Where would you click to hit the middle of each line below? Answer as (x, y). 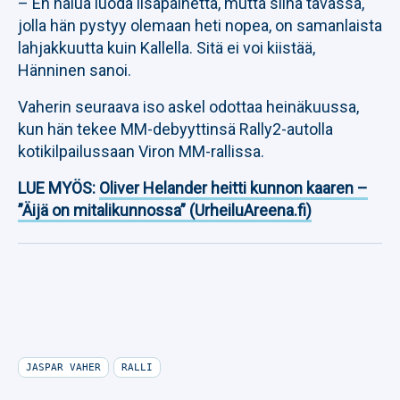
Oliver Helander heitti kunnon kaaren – (233, 188)
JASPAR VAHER (63, 367)
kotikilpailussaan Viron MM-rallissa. (141, 151)
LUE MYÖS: (58, 188)
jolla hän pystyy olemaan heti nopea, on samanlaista (200, 25)
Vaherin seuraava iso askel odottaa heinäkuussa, (188, 107)
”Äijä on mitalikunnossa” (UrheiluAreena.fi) (165, 210)
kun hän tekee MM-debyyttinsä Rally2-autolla (175, 129)
